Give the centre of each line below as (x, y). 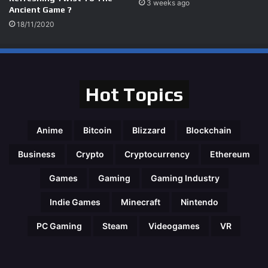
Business (37, 154)
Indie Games (75, 202)
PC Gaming (59, 226)
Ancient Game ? (40, 9)
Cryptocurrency (157, 154)
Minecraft (141, 202)
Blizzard (149, 130)
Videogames (174, 226)
